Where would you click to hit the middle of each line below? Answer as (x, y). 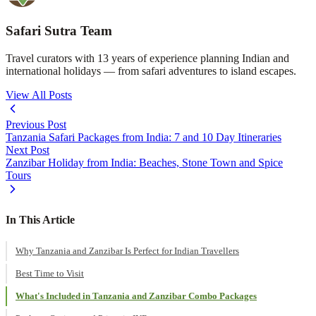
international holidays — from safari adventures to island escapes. (151, 71)
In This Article (40, 219)
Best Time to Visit (50, 274)
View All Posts (39, 95)
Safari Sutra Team (59, 30)
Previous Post (36, 124)
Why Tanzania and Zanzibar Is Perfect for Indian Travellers (127, 251)
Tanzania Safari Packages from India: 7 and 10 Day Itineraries (144, 137)
